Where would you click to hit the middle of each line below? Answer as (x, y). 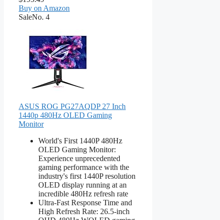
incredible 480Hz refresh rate (83, 193)
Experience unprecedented (79, 158)
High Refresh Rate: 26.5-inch (84, 211)
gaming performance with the (84, 167)
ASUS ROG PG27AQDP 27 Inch (72, 106)
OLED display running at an (82, 185)
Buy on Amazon (44, 8)
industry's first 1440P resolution (87, 176)
